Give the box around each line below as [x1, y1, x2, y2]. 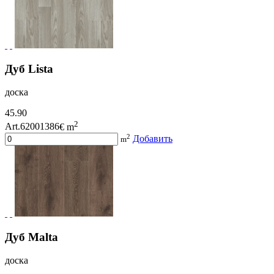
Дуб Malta [5, 230, 58, 243]
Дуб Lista [5, 62, 53, 75]
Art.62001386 [5, 121, 59, 132]
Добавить [133, 133, 172, 144]
